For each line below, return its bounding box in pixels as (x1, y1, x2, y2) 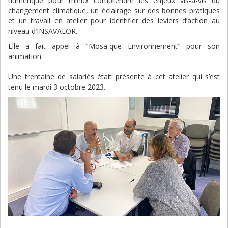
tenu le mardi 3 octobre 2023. (8, 82, 105, 92)
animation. (8, 51, 43, 62)
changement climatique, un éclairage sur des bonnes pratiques (8, 6, 220, 16)
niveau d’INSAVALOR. (8, 26, 77, 36)
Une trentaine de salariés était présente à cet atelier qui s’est (8, 72, 220, 82)
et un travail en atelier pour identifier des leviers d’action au (8, 16, 220, 26)
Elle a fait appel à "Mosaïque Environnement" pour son (8, 41, 220, 51)
